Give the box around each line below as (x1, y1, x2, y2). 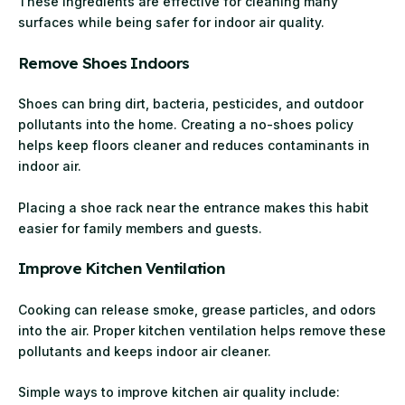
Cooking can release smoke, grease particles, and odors (18, 301, 376, 317)
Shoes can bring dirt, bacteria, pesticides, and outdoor (18, 96, 363, 112)
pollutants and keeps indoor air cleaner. (18, 343, 271, 359)
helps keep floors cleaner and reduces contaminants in (18, 137, 370, 154)
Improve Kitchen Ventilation (18, 259, 225, 278)
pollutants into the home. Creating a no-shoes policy (18, 117, 353, 133)
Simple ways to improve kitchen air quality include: (18, 384, 340, 400)
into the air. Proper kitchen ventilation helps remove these (18, 322, 386, 338)
